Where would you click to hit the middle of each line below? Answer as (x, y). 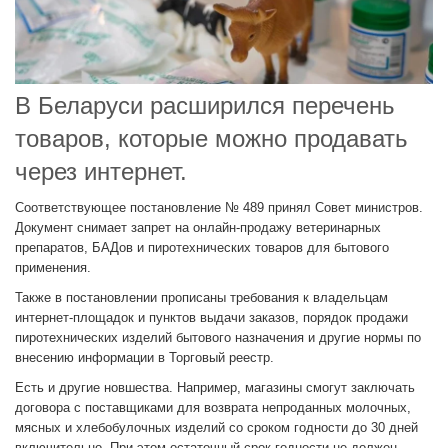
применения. (53, 268)
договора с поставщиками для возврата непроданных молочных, (213, 408)
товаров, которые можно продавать (211, 139)
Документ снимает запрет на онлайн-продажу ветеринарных (198, 228)
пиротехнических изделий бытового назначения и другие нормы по (218, 338)
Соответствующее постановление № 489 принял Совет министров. (219, 208)
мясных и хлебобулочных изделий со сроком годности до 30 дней (216, 428)
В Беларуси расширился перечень (205, 106)
